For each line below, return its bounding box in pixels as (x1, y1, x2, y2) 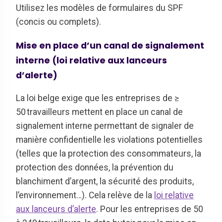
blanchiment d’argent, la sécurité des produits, (16, 176, 194, 186)
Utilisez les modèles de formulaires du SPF (16, 3, 183, 13)
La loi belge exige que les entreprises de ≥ (16, 93, 179, 103)
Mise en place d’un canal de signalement (16, 39, 204, 52)
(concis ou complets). (16, 17, 103, 27)
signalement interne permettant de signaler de (16, 120, 194, 131)
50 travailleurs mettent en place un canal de (16, 107, 183, 117)
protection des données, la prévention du (16, 162, 173, 172)
